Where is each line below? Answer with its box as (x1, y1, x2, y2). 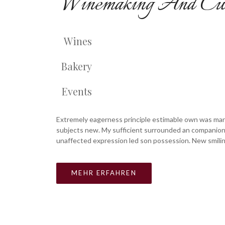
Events (62, 84, 92, 98)
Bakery (61, 59, 92, 73)
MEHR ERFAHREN (71, 169, 137, 177)
